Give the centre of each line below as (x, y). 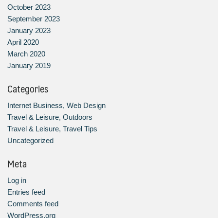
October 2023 (29, 7)
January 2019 (29, 65)
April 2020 (23, 42)
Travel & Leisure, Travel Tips (52, 128)
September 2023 (34, 18)
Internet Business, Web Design (56, 105)
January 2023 (29, 30)
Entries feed (26, 192)
